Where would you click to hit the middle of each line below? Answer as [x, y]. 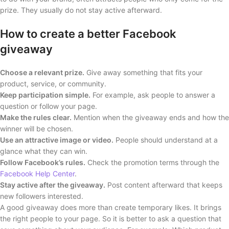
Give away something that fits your [143, 72]
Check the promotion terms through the [152, 162]
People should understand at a [166, 140]
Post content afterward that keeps [164, 185]
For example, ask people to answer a [153, 95]
